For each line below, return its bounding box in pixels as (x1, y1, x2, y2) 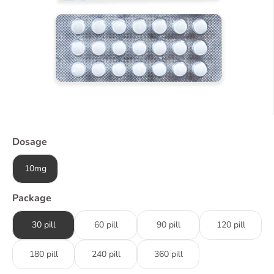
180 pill (29, 248, 58, 260)
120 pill (216, 219, 245, 231)
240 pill (91, 248, 120, 260)
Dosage (12, 135, 47, 149)
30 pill (31, 219, 56, 231)
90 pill (156, 219, 180, 231)
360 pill (154, 248, 183, 260)
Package (12, 191, 51, 205)
